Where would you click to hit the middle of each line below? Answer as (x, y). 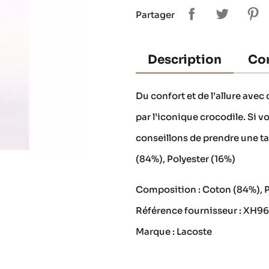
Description (185, 59)
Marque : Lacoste (174, 231)
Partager (156, 15)
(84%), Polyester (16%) (186, 159)
